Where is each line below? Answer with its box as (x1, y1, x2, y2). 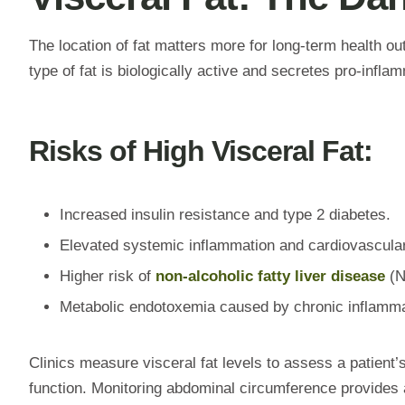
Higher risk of (60, 267, 155, 285)
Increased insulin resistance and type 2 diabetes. (60, 205, 391, 223)
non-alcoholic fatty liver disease (155, 267, 385, 285)
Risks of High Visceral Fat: (29, 134, 372, 167)
